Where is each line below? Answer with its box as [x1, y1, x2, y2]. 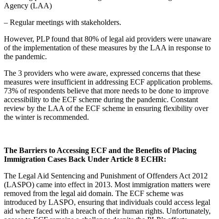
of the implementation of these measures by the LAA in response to [4, 43, 211, 52]
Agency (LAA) [4, 1, 52, 10]
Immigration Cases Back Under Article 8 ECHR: [4, 154, 168, 163]
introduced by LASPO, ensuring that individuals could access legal [4, 197, 210, 206]
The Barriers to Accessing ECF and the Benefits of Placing [4, 146, 197, 154]
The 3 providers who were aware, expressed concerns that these [4, 68, 200, 77]
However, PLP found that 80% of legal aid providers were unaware [4, 34, 211, 43]
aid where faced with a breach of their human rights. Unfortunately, [4, 206, 211, 215]
